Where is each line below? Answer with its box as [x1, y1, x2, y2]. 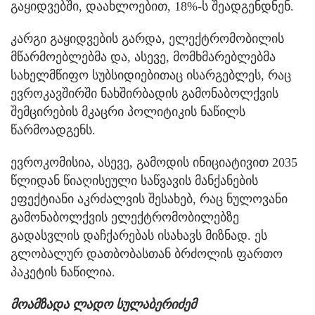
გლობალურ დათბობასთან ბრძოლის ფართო [11, 246, 283, 261]
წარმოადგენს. [11, 122, 96, 137]
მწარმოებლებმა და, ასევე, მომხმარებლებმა [11, 49, 276, 64]
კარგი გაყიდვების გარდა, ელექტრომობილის [11, 31, 284, 46]
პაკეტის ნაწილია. [11, 264, 115, 279]
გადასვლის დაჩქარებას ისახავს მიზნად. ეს [11, 228, 267, 243]
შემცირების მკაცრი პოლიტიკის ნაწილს [11, 104, 245, 119]
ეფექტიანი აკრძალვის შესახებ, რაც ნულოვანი [11, 191, 288, 206]
